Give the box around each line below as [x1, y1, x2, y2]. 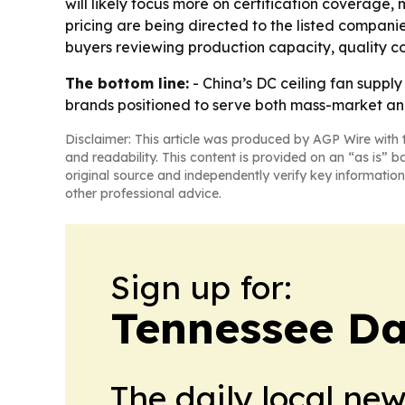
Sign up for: [110, 267, 292, 308]
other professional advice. [65, 185, 221, 202]
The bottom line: [65, 74, 189, 93]
